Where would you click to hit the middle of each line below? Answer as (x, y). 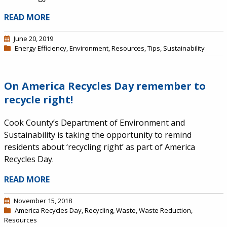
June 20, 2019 (33, 39)
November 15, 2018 (43, 201)
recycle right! (38, 100)
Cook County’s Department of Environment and (94, 123)
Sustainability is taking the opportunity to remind (98, 135)
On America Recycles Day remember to (105, 86)
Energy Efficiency (40, 48)
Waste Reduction (165, 210)
